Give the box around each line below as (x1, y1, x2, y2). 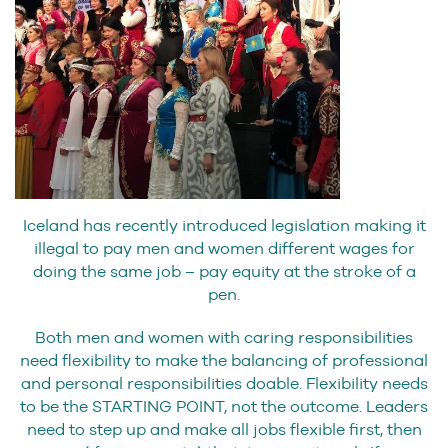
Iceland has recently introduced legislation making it (22, 215, 426, 235)
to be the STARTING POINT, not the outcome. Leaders (20, 396, 428, 416)
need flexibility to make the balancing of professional (20, 350, 428, 370)
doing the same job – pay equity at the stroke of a (32, 261, 416, 281)
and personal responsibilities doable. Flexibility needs (20, 373, 428, 393)
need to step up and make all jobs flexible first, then (26, 419, 422, 439)
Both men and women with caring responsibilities (35, 327, 413, 347)
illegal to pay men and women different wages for (33, 238, 415, 258)
